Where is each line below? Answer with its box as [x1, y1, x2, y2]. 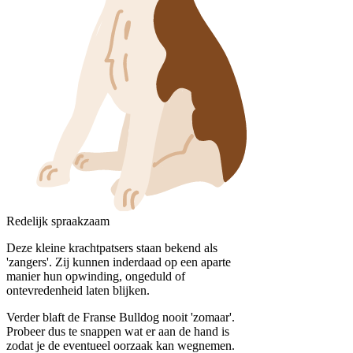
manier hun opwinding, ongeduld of [6, 269, 185, 283]
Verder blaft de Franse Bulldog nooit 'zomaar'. [6, 310, 235, 324]
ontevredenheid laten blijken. [6, 283, 153, 297]
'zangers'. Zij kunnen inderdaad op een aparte [6, 255, 231, 269]
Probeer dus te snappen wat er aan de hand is [6, 324, 229, 338]
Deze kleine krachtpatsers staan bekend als [6, 240, 217, 255]
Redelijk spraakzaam [6, 214, 110, 228]
